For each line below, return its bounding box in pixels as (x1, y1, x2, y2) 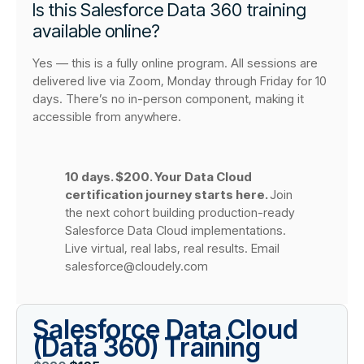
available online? (32, 20, 160, 42)
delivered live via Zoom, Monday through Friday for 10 (32, 73, 327, 89)
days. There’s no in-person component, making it (32, 91, 304, 107)
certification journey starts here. (65, 186, 270, 202)
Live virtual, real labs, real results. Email (65, 240, 279, 256)
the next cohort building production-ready (65, 204, 295, 220)
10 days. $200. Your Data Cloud (65, 168, 252, 184)
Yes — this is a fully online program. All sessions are (32, 55, 318, 71)
